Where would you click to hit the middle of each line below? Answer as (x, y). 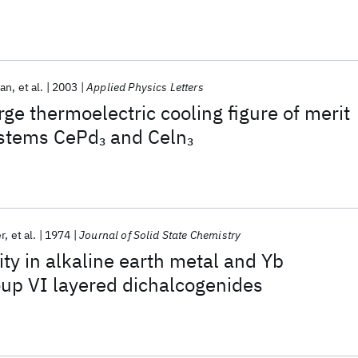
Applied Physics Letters (145, 87)
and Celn (146, 137)
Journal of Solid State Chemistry (160, 235)
